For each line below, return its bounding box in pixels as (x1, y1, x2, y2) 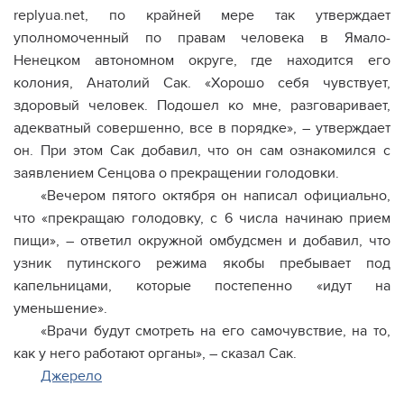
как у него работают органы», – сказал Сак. (14, 344, 297, 363)
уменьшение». (14, 299, 107, 317)
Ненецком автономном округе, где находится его (14, 51, 390, 69)
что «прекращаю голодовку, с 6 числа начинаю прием (14, 209, 390, 227)
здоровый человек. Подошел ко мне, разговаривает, (14, 96, 390, 115)
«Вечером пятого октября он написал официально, (41, 187, 390, 205)
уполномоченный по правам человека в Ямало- (14, 29, 390, 47)
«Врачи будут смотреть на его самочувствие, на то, (41, 322, 390, 340)
